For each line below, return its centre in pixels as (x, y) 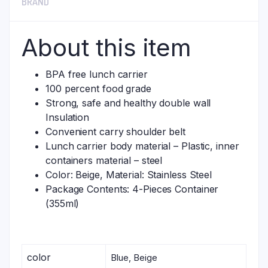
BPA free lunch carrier (97, 74)
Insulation (68, 118)
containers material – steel (104, 161)
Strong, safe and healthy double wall (128, 103)
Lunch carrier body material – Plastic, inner (142, 146)
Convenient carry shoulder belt (115, 132)
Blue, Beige (134, 258)
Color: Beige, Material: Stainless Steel (129, 175)
